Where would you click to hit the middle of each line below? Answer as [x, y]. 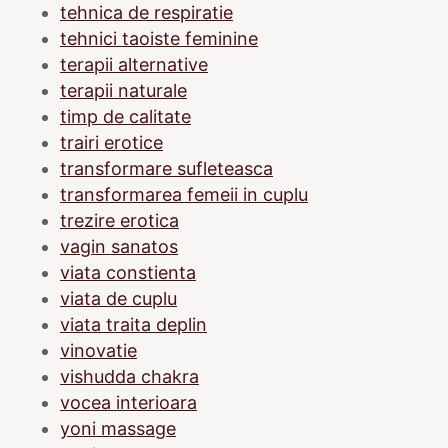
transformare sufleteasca [166, 168]
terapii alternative [134, 64]
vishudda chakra [129, 376]
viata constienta [128, 272]
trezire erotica [119, 220]
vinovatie [98, 350]
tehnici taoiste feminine [159, 38]
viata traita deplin [133, 324]
